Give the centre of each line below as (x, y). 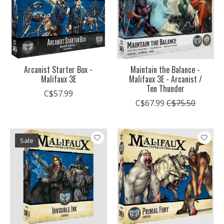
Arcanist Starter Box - (58, 69)
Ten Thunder (165, 88)
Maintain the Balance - (165, 69)
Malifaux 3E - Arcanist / (165, 79)
